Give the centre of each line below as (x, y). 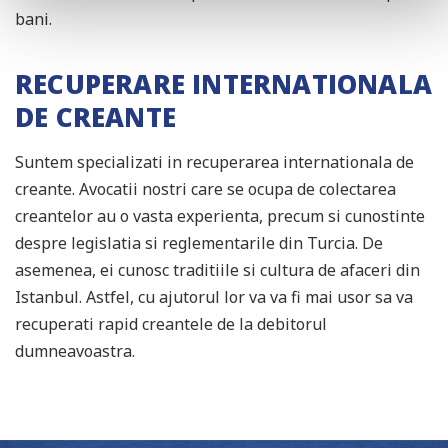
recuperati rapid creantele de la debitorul (171, 324)
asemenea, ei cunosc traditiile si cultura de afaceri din (217, 270)
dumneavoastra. (75, 351)
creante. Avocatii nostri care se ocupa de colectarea (205, 189)
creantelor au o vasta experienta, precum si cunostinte (220, 216)
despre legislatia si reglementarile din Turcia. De (199, 243)
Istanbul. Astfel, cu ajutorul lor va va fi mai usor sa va (214, 297)
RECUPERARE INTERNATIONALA (224, 84)
